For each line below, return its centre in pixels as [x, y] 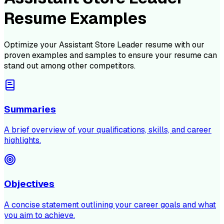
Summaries [30, 109]
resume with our [174, 44]
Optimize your [31, 44]
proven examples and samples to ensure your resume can [110, 55]
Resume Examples [75, 18]
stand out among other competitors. [70, 65]
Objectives [29, 184]
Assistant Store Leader [101, 44]
